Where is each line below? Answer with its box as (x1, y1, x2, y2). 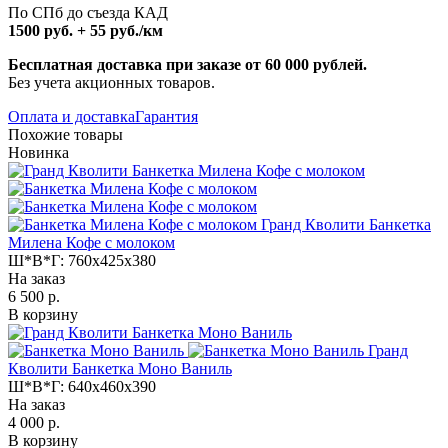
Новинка (8, 143, 69, 161)
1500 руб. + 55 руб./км (8, 21, 163, 39)
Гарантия (135, 107, 198, 125)
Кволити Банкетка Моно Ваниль (8, 359, 232, 377)
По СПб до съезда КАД (8, 3, 168, 21)
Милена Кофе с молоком (8, 233, 175, 251)
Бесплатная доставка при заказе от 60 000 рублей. (8, 55, 367, 73)
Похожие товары (8, 125, 123, 143)
